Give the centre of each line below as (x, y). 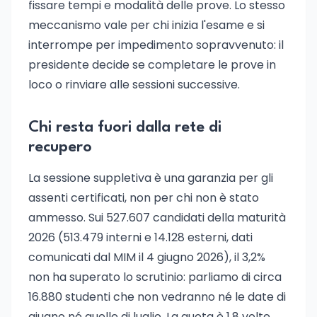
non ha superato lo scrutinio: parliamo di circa (155, 277)
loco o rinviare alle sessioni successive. (134, 85)
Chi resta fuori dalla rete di (125, 127)
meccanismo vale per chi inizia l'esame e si (146, 25)
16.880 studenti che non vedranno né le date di (157, 297)
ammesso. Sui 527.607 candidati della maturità (157, 218)
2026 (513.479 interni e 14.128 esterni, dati (140, 237)
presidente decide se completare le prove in (152, 65)
